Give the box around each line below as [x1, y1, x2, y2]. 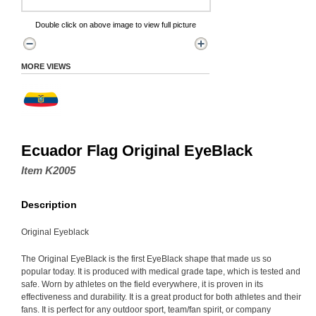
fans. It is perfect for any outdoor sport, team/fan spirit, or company [21, 305, 271, 315]
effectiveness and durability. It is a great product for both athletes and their [21, 292, 301, 302]
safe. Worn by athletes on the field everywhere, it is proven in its [21, 279, 263, 289]
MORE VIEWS [21, 62, 71, 71]
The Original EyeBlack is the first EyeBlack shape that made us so [21, 254, 272, 264]
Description [21, 199, 77, 210]
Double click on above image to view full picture [35, 20, 196, 29]
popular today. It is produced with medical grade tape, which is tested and [21, 267, 300, 276]
